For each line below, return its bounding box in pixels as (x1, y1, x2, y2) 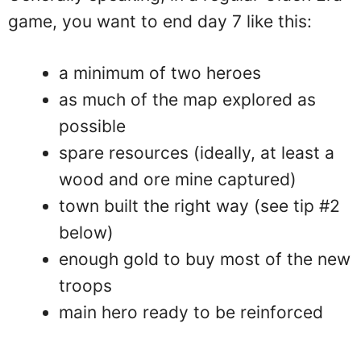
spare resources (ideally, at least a (59, 143, 334, 163)
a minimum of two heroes (59, 63, 261, 83)
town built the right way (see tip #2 (59, 196, 340, 216)
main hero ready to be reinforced (59, 302, 323, 322)
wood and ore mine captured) (59, 169, 297, 189)
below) (59, 222, 114, 243)
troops (59, 276, 112, 296)
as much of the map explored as (59, 89, 316, 110)
